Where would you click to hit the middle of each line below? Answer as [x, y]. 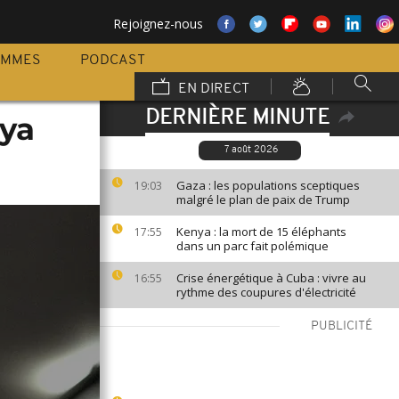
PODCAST [113, 61]
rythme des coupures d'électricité [266, 292]
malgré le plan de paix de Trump [263, 199]
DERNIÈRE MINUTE [237, 118]
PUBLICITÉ [342, 326]
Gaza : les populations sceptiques [268, 185]
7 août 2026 [251, 150]
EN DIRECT [212, 89]
